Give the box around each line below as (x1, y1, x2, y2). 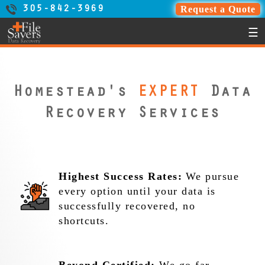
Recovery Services (44, 107, 221, 122)
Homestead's (13, 86, 128, 101)
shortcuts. (59, 215, 109, 227)
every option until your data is (59, 185, 216, 198)
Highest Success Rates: (59, 170, 183, 183)
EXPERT (127, 86, 200, 101)
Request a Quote (180, 4, 256, 14)
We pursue (185, 170, 240, 183)
